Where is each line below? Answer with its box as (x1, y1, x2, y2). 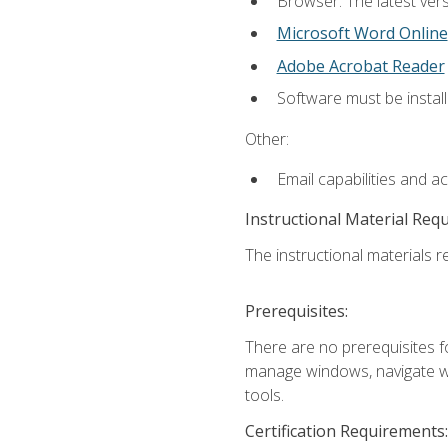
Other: (244, 127, 289, 150)
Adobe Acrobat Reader (276, 54, 445, 77)
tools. (244, 384, 284, 407)
